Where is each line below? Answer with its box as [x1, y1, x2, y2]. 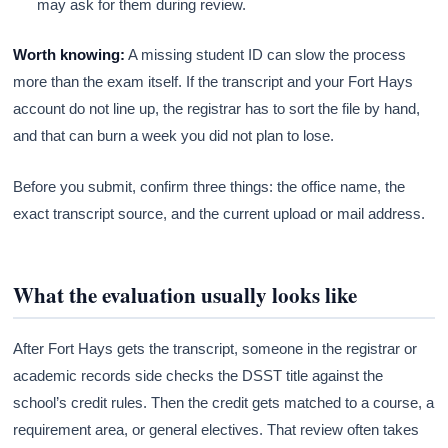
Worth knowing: [13, 45, 126, 63]
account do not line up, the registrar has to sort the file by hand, [13, 99, 421, 117]
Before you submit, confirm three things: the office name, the [13, 177, 406, 195]
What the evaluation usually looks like [13, 279, 358, 310]
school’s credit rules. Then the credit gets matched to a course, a [13, 393, 435, 411]
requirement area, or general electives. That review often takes [13, 420, 420, 438]
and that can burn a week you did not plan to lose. [13, 126, 335, 144]
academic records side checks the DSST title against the [13, 366, 384, 384]
